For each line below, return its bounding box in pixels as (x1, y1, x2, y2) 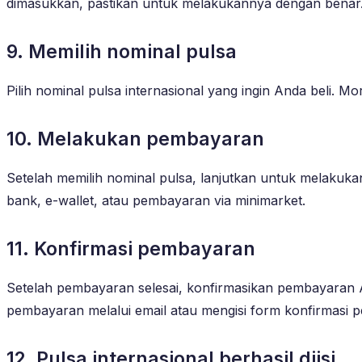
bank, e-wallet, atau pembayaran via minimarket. (6, 192, 305, 208)
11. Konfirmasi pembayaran (6, 237, 255, 260)
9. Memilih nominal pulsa (6, 40, 237, 63)
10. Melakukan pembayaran (6, 127, 264, 150)
